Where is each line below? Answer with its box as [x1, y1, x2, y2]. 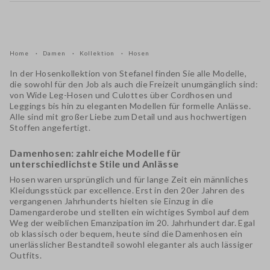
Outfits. [10, 250, 42, 260]
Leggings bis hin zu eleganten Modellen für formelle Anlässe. [10, 101, 251, 111]
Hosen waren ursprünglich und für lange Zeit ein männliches [10, 174, 249, 184]
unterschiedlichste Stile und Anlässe [10, 158, 179, 169]
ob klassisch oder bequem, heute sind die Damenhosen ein [10, 228, 242, 239]
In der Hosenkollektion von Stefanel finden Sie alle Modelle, [10, 68, 246, 78]
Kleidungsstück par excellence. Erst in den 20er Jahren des [10, 185, 245, 195]
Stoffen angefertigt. [10, 122, 91, 133]
